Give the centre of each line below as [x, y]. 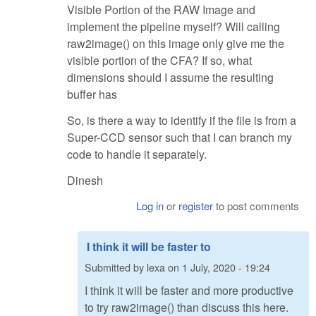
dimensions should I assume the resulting [170, 78]
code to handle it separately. [137, 154]
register [196, 205]
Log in [150, 205]
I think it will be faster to [149, 246]
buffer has [92, 95]
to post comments [256, 205]
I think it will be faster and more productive [189, 291]
